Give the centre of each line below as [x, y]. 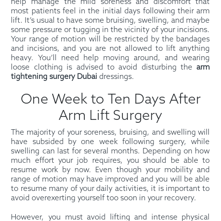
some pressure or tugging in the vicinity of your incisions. [110, 30]
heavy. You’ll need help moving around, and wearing [110, 58]
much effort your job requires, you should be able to [110, 161]
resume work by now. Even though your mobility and [110, 170]
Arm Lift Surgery [110, 116]
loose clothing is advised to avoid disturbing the [104, 68]
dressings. [116, 77]
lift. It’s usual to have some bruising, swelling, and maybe [110, 21]
